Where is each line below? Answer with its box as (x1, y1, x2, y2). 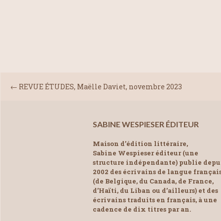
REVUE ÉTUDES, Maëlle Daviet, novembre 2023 (19, 82, 182, 92)
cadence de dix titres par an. (93, 204, 191, 214)
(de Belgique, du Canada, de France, (93, 176, 214, 185)
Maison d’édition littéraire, (93, 139, 188, 148)
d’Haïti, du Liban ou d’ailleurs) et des (93, 185, 218, 195)
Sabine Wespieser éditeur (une (93, 148, 198, 157)
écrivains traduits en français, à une (93, 195, 217, 204)
